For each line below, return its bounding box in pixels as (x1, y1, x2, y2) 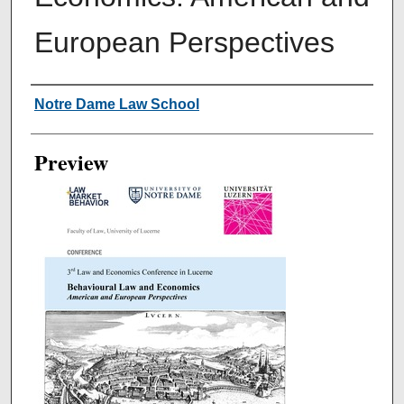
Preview (33, 146, 108, 179)
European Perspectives (33, 26, 335, 60)
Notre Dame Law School (33, 96, 199, 113)
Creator (30, 87, 96, 117)
